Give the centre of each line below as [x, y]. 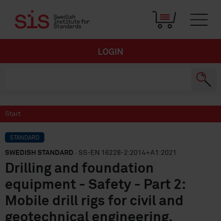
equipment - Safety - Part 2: [95, 185]
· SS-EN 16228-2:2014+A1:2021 [125, 153]
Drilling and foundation [79, 169]
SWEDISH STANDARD [39, 153]
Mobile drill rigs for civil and [94, 201]
